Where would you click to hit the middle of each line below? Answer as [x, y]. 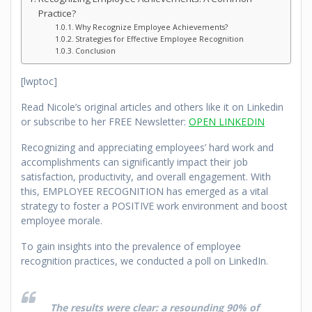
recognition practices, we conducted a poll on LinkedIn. [145, 261]
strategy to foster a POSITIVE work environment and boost [154, 206]
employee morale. [62, 221]
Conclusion [96, 51]
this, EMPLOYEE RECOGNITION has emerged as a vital [145, 192]
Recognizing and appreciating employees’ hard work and [147, 148]
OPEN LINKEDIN [227, 122]
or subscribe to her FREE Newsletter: [105, 122]
